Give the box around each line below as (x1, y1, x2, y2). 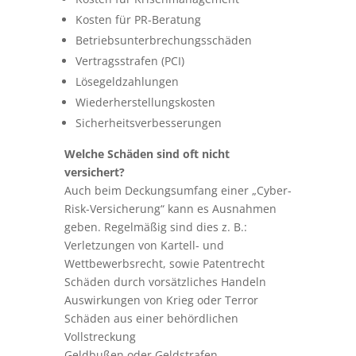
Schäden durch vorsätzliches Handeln (64, 274, 266, 289)
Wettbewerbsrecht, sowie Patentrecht (64, 256, 265, 271)
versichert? (64, 164, 125, 180)
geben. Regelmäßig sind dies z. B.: (64, 219, 247, 234)
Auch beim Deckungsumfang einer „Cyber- (64, 183, 292, 198)
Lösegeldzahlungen (75, 74, 179, 89)
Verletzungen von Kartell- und (64, 238, 224, 253)
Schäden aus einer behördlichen (64, 311, 238, 326)
